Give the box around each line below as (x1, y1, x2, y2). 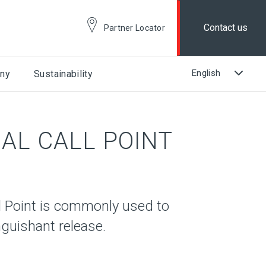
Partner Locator (103, 23, 166, 33)
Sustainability (34, 68, 93, 80)
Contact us (204, 22, 248, 33)
